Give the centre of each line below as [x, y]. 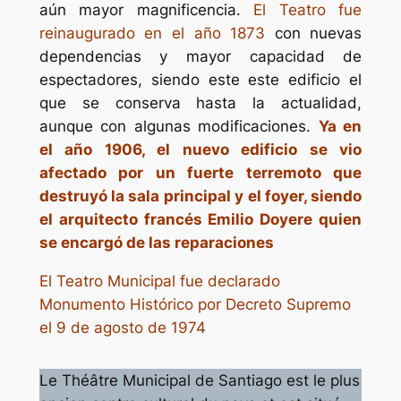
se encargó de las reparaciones [156, 242]
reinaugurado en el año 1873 [152, 33]
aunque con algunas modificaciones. [179, 126]
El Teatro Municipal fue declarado [159, 281]
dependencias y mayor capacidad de [200, 56]
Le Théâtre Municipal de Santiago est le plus [199, 381]
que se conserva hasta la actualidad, [200, 102]
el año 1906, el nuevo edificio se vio [200, 149]
